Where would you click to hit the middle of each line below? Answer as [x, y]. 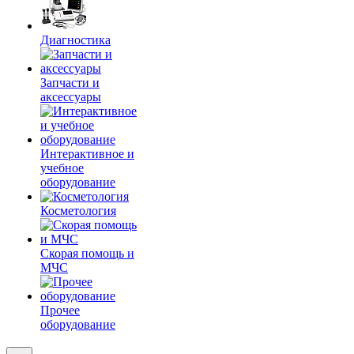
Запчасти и [70, 83]
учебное [62, 168]
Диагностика [75, 40]
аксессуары [71, 97]
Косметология [78, 211]
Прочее [60, 310]
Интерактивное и [87, 154]
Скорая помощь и [87, 253]
